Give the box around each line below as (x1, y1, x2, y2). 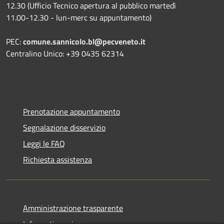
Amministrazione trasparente (23, 201, 123, 214)
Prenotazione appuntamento (23, 105, 120, 117)
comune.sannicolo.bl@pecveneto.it (23, 35, 145, 47)
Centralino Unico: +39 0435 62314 (6, 47, 124, 59)
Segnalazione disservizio (23, 121, 105, 133)
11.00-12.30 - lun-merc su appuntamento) (6, 11, 151, 23)
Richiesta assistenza (23, 153, 92, 165)
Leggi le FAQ (23, 137, 65, 149)
